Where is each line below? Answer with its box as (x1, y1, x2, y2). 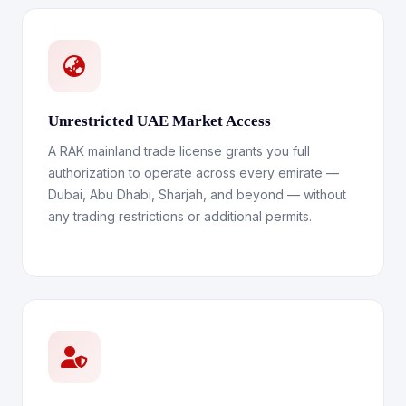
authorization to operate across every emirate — (48, 165, 339, 180)
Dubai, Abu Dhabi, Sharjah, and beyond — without (48, 187, 346, 202)
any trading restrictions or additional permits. (48, 208, 312, 224)
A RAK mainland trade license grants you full (48, 143, 310, 159)
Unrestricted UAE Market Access (48, 112, 271, 130)
